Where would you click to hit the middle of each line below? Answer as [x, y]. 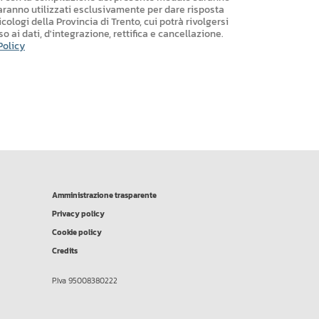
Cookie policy [77, 232]
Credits [65, 251]
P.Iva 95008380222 [85, 281]
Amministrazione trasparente [104, 195]
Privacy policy [78, 214]
